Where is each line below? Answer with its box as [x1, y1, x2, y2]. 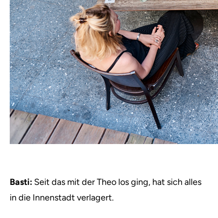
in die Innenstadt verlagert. [10, 192, 114, 203]
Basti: [10, 177, 32, 187]
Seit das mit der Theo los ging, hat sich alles [32, 177, 201, 187]
